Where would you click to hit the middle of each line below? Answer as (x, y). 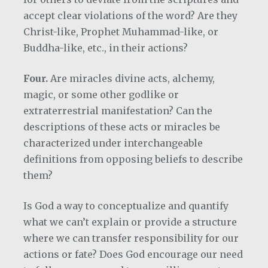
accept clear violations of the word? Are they (130, 16)
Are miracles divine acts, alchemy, (133, 78)
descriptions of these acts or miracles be (122, 127)
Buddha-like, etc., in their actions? (106, 48)
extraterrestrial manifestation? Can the (118, 111)
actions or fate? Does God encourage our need (133, 254)
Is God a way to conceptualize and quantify (126, 206)
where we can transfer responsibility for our (131, 238)
